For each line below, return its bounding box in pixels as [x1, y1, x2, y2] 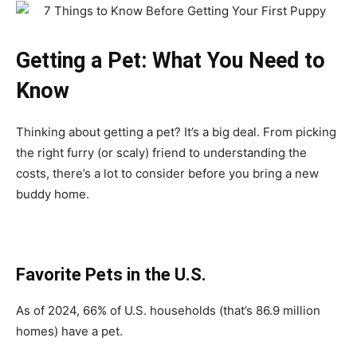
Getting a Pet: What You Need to [16, 47, 325, 73]
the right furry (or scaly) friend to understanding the [16, 144, 307, 160]
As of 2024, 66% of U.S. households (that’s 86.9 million [16, 302, 320, 318]
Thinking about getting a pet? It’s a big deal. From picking [16, 124, 336, 139]
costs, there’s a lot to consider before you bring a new [16, 165, 319, 181]
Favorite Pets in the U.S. [16, 264, 206, 284]
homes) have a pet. [16, 323, 123, 339]
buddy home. [16, 186, 89, 202]
